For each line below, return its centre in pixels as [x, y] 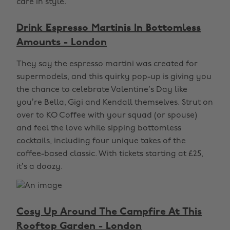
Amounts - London [62, 43]
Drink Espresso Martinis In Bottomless [109, 28]
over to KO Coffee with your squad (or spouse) [107, 116]
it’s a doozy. [40, 167]
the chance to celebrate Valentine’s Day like [102, 90]
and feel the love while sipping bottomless [99, 128]
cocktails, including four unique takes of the [101, 141]
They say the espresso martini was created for [107, 64]
